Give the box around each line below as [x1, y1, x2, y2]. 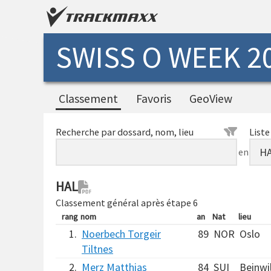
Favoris [136, 91, 171, 106]
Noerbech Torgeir [82, 227, 161, 241]
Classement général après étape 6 [56, 197, 198, 209]
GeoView [189, 91, 232, 106]
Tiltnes [82, 242, 113, 256]
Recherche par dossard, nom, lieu [56, 126, 194, 138]
